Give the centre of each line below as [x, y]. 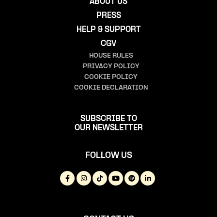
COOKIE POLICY [111, 77]
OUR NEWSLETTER [108, 128]
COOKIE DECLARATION [111, 88]
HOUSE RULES [111, 56]
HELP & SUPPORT [108, 30]
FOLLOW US [108, 156]
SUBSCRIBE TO [108, 119]
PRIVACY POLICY [111, 66]
